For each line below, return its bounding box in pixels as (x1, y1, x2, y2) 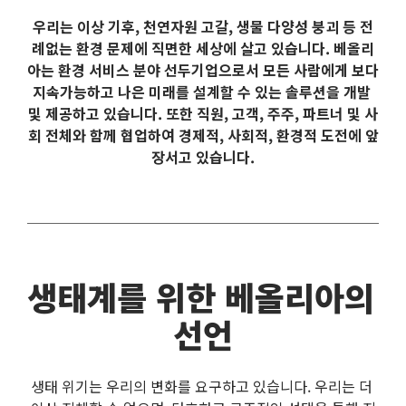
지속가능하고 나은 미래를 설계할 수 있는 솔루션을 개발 (32, 80, 371, 102)
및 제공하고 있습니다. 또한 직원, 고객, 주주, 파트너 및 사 (28, 101, 378, 124)
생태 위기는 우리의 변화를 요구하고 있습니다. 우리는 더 (30, 375, 372, 398)
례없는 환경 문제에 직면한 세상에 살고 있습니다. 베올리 (32, 36, 374, 59)
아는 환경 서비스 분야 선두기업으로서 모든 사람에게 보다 (27, 58, 379, 81)
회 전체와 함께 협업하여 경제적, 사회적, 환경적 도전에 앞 (27, 123, 379, 146)
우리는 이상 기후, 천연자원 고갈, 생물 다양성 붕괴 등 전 (33, 14, 373, 37)
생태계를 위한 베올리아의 (27, 273, 374, 321)
